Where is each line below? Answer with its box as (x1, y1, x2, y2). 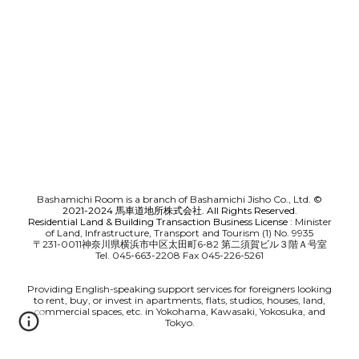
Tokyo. (164, 317, 195, 329)
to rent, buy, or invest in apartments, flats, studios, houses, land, (34, 294, 325, 306)
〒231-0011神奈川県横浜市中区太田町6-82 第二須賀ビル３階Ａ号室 (32, 238, 327, 250)
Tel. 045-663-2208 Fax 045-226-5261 (95, 249, 264, 261)
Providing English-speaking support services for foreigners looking (27, 283, 332, 295)
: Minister (287, 216, 332, 228)
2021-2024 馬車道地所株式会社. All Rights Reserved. (62, 204, 297, 216)
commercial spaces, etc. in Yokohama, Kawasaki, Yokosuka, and (34, 305, 325, 317)
